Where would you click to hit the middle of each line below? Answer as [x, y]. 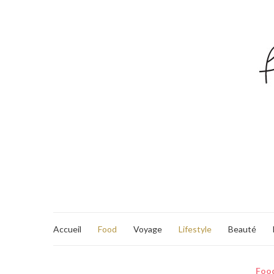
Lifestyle [195, 229]
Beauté [242, 229]
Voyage [148, 229]
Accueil [67, 229]
